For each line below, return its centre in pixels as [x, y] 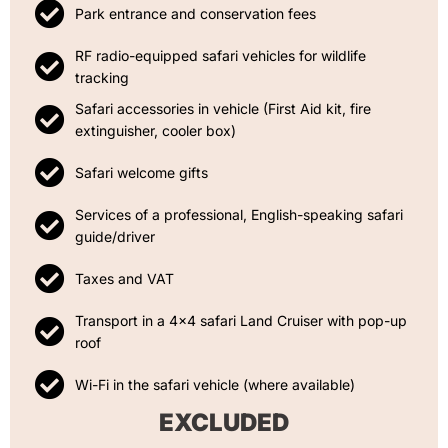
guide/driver [115, 236]
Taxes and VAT [124, 278]
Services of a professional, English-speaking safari [239, 214]
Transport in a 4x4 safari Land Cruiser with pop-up [241, 320]
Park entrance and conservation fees [195, 13]
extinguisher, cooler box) [155, 130]
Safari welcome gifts [141, 172]
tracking [102, 77]
